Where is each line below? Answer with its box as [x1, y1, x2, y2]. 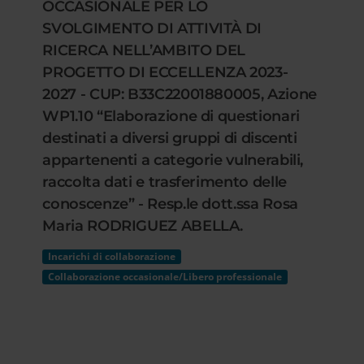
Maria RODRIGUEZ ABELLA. [42, 217, 244, 235]
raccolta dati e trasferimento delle [42, 173, 287, 191]
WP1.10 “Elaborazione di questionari [42, 107, 300, 125]
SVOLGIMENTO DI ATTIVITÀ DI [42, 19, 262, 37]
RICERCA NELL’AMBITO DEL [42, 41, 246, 59]
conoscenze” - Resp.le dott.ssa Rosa [42, 195, 298, 213]
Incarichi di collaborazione [48, 249, 176, 263]
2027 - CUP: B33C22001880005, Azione [42, 85, 317, 103]
